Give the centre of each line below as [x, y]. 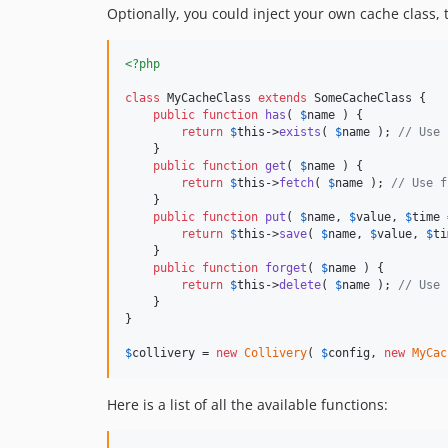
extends [282, 98]
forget [286, 268]
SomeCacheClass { [366, 98]
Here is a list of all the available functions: [247, 405]
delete [300, 285]
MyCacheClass [209, 98]
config [349, 353]
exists [300, 132]
